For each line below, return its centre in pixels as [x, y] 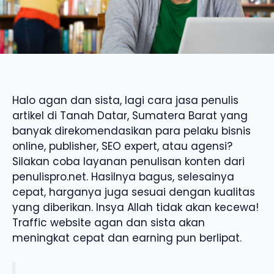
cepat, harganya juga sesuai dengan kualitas [134, 192]
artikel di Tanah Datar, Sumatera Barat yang [130, 116]
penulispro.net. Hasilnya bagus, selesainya [123, 177]
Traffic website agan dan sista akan [109, 223]
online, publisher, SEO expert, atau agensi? [122, 146]
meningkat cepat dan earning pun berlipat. [127, 238]
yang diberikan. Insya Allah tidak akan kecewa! [135, 208]
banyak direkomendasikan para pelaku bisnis [131, 131]
